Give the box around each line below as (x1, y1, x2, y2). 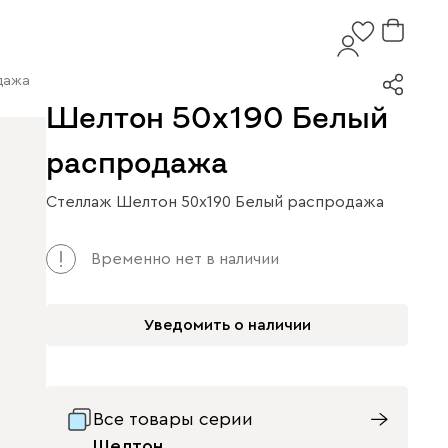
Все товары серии (93, 410, 253, 428)
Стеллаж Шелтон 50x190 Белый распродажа (46, 194, 384, 210)
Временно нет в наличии (91, 251, 279, 267)
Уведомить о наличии (143, 317, 311, 333)
